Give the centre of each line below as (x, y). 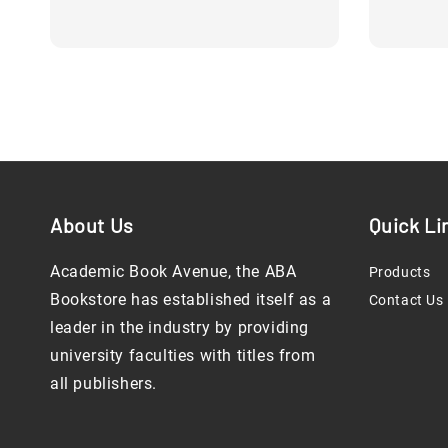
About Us (92, 225)
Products (399, 272)
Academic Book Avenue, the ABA (173, 271)
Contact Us (406, 300)
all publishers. (103, 383)
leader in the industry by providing (180, 327)
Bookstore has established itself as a (191, 299)
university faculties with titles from (183, 355)
